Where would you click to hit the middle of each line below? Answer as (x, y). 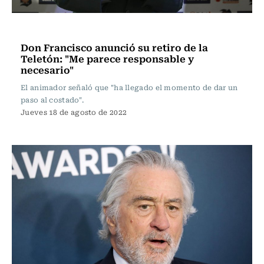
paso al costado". (52, 100)
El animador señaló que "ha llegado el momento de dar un (129, 87)
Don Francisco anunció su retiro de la (114, 47)
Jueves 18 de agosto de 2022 (74, 112)
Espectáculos (52, 29)
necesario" (47, 70)
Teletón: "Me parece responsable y (107, 58)
